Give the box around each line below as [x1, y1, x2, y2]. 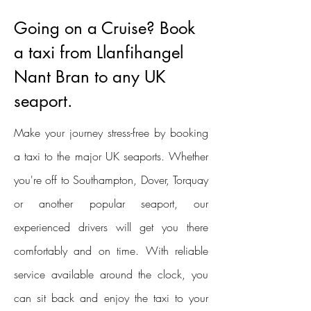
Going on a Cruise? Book [14, 17, 195, 39]
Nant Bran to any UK [14, 66, 166, 87]
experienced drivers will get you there [14, 219, 208, 235]
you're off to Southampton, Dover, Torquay [14, 172, 208, 187]
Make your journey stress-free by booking [14, 125, 208, 140]
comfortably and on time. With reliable [14, 243, 208, 258]
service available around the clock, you [14, 267, 208, 282]
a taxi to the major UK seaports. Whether [14, 149, 208, 164]
